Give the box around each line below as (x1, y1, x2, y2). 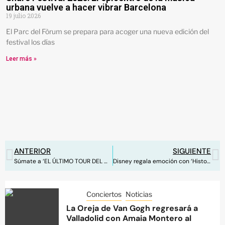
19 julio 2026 (6, 12, 41, 20)
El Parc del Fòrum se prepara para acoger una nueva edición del (6, 27, 209, 36)
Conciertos (86, 190, 122, 199)
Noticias (126, 190, 152, 199)
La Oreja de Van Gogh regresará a (66, 203, 198, 214)
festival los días (6, 38, 55, 47)
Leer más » (6, 55, 37, 63)
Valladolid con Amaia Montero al (66, 213, 191, 224)
